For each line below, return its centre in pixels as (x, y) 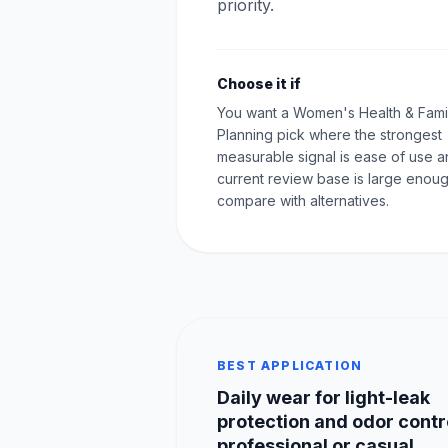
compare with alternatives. (303, 200)
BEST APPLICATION (290, 365)
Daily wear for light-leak (323, 397)
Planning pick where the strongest (329, 134)
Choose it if (259, 83)
